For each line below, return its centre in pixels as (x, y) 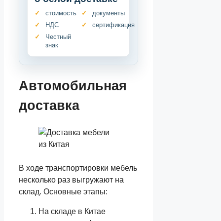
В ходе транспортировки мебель (78, 168)
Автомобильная (73, 86)
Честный (58, 37)
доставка (49, 106)
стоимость (61, 13)
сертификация (114, 25)
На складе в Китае (72, 211)
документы (109, 13)
